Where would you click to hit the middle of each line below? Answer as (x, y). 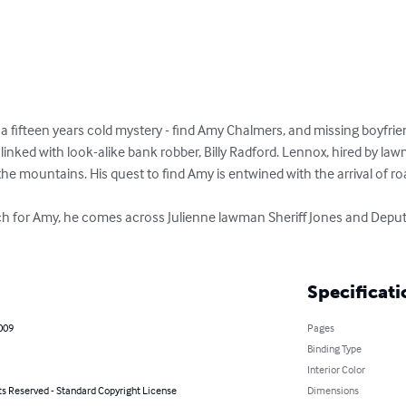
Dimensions (333, 390)
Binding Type (334, 348)
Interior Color (336, 369)
